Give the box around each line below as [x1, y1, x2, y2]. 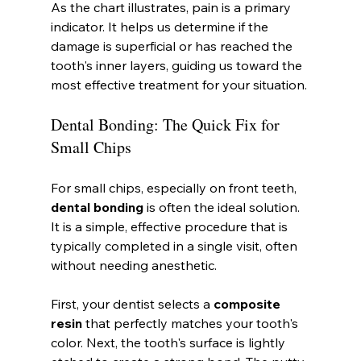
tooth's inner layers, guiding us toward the [50, 56, 305, 73]
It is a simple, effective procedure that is [50, 218, 291, 234]
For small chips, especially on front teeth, [50, 179, 300, 196]
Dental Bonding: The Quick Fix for [50, 113, 284, 135]
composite [213, 295, 284, 312]
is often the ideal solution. [143, 198, 303, 215]
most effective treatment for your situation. [50, 76, 307, 93]
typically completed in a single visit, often [50, 237, 301, 254]
